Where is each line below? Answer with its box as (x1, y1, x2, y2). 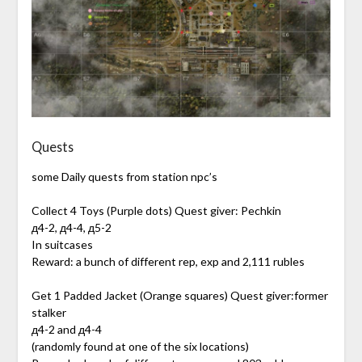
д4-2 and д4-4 (31, 322, 102, 337)
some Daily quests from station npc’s (31, 170, 217, 184)
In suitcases (31, 238, 93, 252)
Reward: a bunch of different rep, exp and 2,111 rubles (31, 255, 305, 269)
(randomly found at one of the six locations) (31, 339, 249, 354)
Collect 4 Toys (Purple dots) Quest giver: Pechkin (31, 204, 281, 218)
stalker (31, 305, 66, 320)
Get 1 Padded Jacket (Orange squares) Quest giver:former (31, 288, 328, 303)
